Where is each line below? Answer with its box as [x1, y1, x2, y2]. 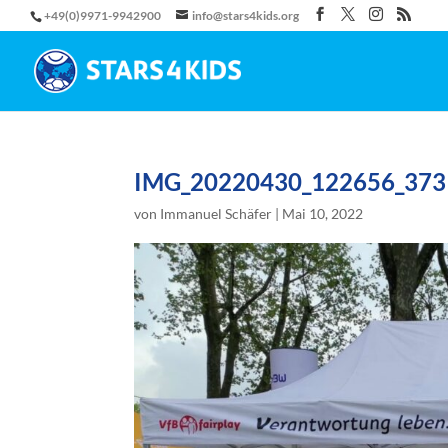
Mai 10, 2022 [282, 205, 364, 222]
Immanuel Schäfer [160, 205, 273, 222]
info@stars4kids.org [192, 8, 299, 23]
